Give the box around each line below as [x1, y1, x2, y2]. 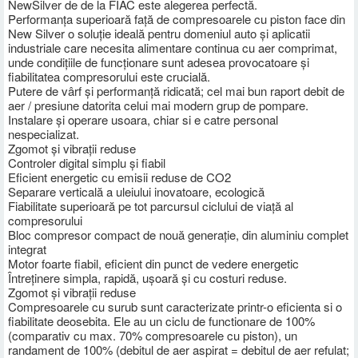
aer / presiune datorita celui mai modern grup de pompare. [8, 96, 308, 113]
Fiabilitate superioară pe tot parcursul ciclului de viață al [8, 197, 293, 214]
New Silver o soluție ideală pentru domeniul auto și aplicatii [8, 24, 310, 42]
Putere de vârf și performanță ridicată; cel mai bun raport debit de [8, 82, 344, 99]
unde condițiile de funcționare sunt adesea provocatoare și [8, 53, 309, 70]
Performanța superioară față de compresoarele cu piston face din [8, 10, 345, 27]
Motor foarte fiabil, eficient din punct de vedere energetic [8, 254, 299, 272]
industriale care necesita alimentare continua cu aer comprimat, [8, 38, 337, 56]
